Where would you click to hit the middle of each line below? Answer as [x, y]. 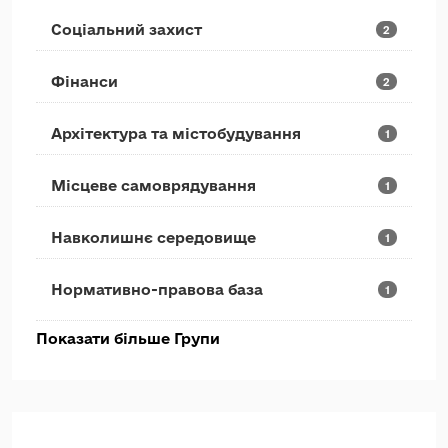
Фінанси [84, 81]
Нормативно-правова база [157, 289]
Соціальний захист [126, 29]
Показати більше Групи [128, 338]
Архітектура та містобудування [176, 133]
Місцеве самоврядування [153, 185]
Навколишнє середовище [153, 237]
